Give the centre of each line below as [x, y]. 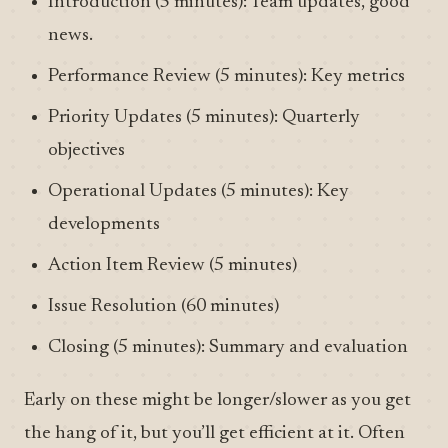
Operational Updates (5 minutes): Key [198, 191]
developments [104, 224]
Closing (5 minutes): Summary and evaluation [228, 347]
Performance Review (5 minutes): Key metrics [226, 76]
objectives [86, 150]
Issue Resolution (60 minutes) [163, 306]
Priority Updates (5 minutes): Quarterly [204, 117]
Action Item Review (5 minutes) [172, 265]
